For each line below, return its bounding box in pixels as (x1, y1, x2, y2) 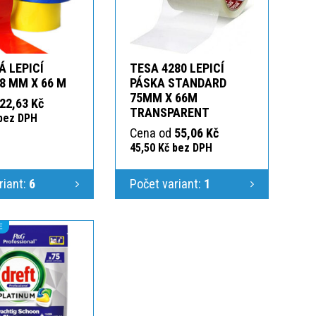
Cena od (130, 125, 174, 140)
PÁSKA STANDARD (130, 75, 226, 90)
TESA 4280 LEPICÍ (130, 60, 224, 75)
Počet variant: (130, 176, 204, 191)
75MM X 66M (130, 90, 197, 105)
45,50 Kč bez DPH (130, 140, 212, 154)
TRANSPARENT (130, 104, 209, 120)
